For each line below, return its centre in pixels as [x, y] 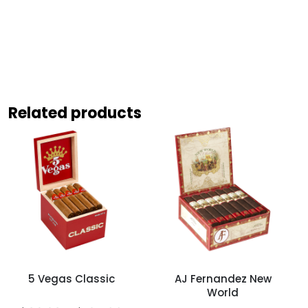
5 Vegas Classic [71, 278]
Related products [75, 113]
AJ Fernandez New [223, 278]
